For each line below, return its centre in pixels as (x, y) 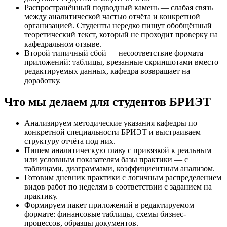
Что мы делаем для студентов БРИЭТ (107, 102)
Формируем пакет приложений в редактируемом (109, 205)
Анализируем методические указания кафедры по (111, 123)
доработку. (43, 80)
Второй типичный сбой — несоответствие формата (114, 53)
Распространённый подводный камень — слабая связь (119, 7)
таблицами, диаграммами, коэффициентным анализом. (120, 169)
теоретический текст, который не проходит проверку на (121, 34)
